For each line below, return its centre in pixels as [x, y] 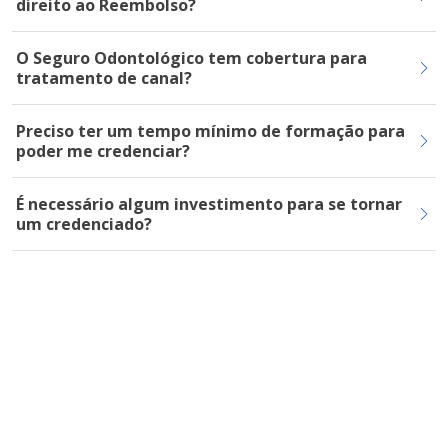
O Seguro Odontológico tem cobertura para [191, 58]
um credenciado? [84, 224]
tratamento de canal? [104, 78]
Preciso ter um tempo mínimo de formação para [210, 131]
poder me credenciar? [103, 151]
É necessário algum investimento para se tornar [209, 204]
